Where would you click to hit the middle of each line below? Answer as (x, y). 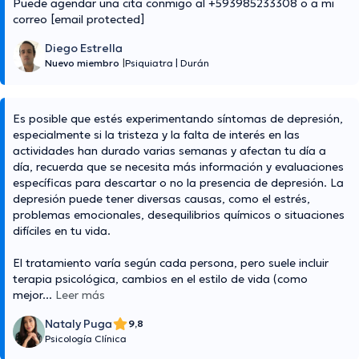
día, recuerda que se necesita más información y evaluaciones (178, 167)
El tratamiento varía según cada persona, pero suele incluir (171, 263)
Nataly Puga (79, 324)
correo (32, 20)
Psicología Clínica (86, 339)
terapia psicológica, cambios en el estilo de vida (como (160, 279)
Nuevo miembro (82, 63)
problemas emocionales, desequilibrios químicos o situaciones (179, 215)
